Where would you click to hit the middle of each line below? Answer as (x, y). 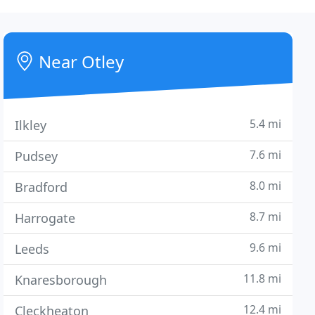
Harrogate (45, 218)
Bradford (41, 187)
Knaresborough (61, 280)
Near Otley (79, 62)
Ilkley (31, 125)
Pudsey (37, 156)
